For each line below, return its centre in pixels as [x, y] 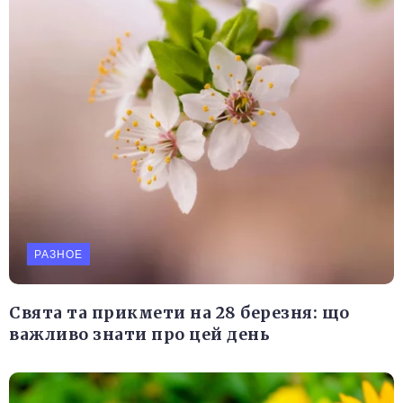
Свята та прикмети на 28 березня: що [179, 313]
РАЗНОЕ [58, 255]
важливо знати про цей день [139, 335]
